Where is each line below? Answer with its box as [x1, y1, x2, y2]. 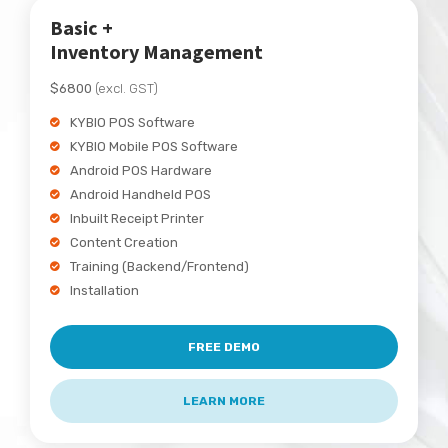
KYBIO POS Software [70, 114, 195, 130]
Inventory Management [50, 38, 263, 64]
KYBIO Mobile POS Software [70, 138, 238, 154]
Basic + [50, 14, 113, 40]
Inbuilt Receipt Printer [70, 210, 204, 226]
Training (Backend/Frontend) [70, 258, 249, 274]
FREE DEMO [188, 339, 260, 354]
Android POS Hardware [70, 162, 212, 178]
